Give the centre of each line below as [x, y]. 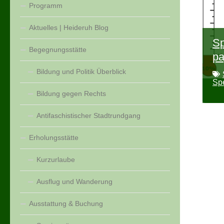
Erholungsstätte [54, 138]
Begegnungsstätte [58, 50]
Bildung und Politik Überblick [81, 72]
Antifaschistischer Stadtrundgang [88, 116]
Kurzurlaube [56, 160]
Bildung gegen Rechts [71, 94]
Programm [46, 6]
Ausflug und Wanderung [74, 182]
